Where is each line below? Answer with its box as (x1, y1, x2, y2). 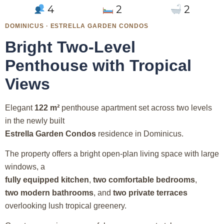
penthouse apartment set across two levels (59, 103, 212, 112)
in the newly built (5, 116, 64, 125)
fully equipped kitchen (5, 175, 89, 184)
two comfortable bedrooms (93, 175, 195, 184)
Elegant (5, 103, 34, 112)
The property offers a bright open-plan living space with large (5, 149, 219, 158)
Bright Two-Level (5, 38, 135, 56)
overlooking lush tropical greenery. (5, 201, 126, 210)
